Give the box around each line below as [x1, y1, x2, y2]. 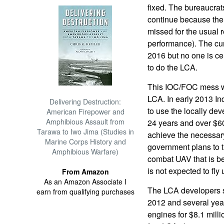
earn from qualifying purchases [36, 186, 134, 196]
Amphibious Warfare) [52, 146, 119, 156]
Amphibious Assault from [46, 116, 125, 126]
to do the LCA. [147, 61, 197, 73]
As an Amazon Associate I [44, 176, 127, 186]
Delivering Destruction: [49, 96, 121, 106]
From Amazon [61, 166, 109, 176]
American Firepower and [46, 106, 124, 116]
